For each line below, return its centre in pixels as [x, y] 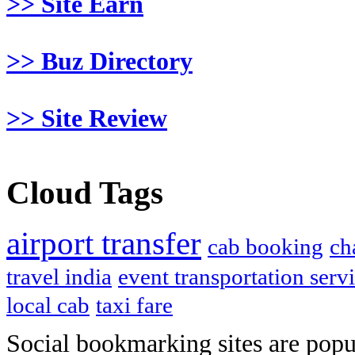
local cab [48, 305]
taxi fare [134, 305]
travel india [59, 277]
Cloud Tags [85, 193]
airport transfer [104, 243]
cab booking [265, 246]
